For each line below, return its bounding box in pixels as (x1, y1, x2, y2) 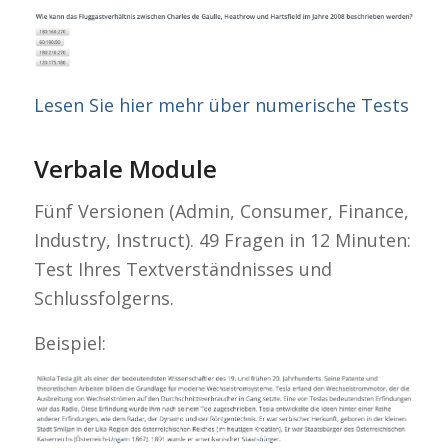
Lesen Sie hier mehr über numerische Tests (33, 93, 409, 118)
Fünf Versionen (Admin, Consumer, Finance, (33, 199, 409, 224)
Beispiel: (33, 330, 106, 355)
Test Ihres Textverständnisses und (33, 257, 332, 282)
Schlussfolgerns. (33, 286, 174, 311)
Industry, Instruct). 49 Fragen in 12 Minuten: (33, 228, 411, 253)
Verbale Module (33, 152, 217, 186)
